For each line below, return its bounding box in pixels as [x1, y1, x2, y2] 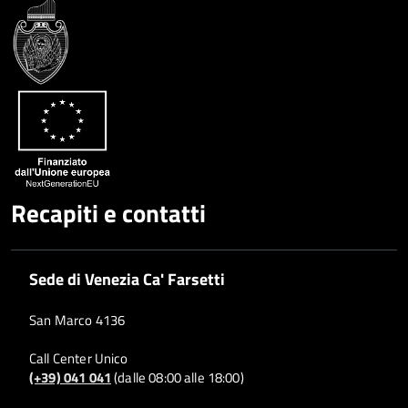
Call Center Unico [29, 347, 128, 369]
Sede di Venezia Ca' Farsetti [29, 265, 225, 291]
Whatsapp [250, 52, 396, 104]
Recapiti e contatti [11, 194, 206, 231]
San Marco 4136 [29, 309, 126, 331]
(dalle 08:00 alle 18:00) [110, 366, 244, 388]
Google [264, 10, 364, 62]
